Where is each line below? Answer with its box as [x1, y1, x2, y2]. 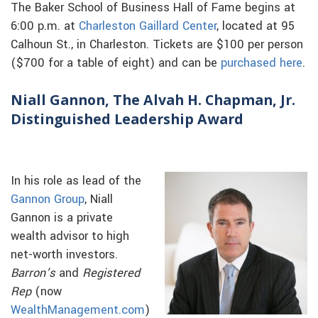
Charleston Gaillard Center [75, 18, 216, 35]
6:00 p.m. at [11, 18, 75, 35]
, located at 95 [216, 18, 295, 35]
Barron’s [11, 265, 55, 283]
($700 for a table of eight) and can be [11, 55, 221, 72]
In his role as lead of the [11, 172, 141, 190]
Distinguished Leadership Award [11, 109, 243, 129]
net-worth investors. [11, 246, 118, 264]
